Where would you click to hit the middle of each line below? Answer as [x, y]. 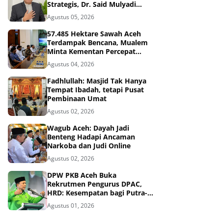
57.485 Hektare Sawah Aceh [94, 34]
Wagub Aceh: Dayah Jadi [88, 128]
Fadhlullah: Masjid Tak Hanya [97, 81]
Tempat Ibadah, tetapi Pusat [96, 90]
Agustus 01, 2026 [71, 206]
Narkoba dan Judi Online [89, 146]
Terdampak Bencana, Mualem [97, 42]
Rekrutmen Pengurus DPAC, [95, 184]
